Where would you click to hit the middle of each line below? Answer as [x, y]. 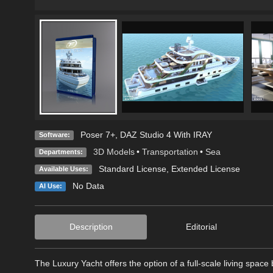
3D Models [114, 151]
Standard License [132, 168]
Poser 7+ [97, 134]
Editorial [201, 226]
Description [91, 226]
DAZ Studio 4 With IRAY [166, 134]
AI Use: [50, 186]
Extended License [205, 168]
